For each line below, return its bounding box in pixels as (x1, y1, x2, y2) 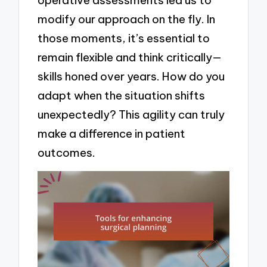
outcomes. (38, 145, 96, 160)
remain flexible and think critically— (38, 49, 222, 64)
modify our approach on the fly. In (38, 11, 216, 26)
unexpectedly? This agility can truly (38, 107, 225, 122)
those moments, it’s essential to (38, 30, 210, 45)
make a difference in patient (38, 126, 186, 141)
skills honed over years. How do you (38, 69, 225, 83)
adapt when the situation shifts (38, 88, 206, 103)
